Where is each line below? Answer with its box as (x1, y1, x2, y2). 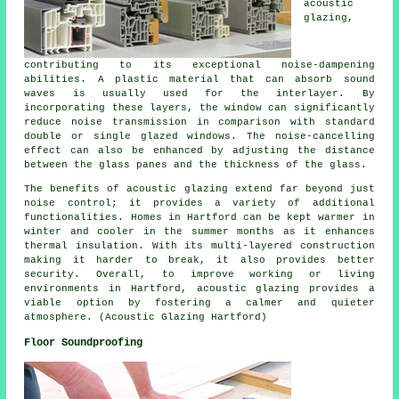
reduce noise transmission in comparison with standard (24, 116, 375, 127)
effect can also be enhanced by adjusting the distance (24, 144, 375, 156)
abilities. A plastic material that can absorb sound (24, 73, 375, 85)
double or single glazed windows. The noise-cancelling (24, 130, 375, 142)
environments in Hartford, (24, 282, 197, 294)
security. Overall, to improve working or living (24, 268, 375, 280)
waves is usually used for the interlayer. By (24, 87, 375, 99)
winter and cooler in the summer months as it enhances (24, 225, 375, 237)
